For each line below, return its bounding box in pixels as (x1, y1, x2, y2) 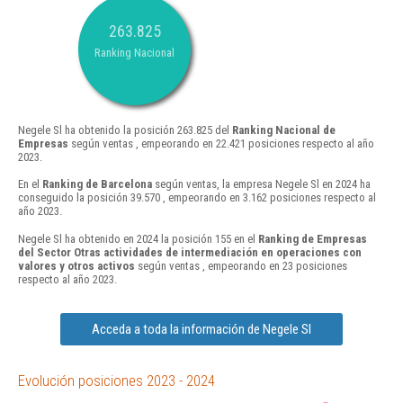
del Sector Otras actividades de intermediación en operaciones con (18, 245, 362, 259)
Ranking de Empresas (258, 231, 367, 246)
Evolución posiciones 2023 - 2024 (18, 371, 215, 390)
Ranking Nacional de (232, 123, 336, 138)
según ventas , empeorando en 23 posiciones (135, 258, 347, 273)
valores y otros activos (18, 258, 135, 273)
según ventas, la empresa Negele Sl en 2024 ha (152, 177, 371, 192)
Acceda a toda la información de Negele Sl (92, 320, 311, 337)
